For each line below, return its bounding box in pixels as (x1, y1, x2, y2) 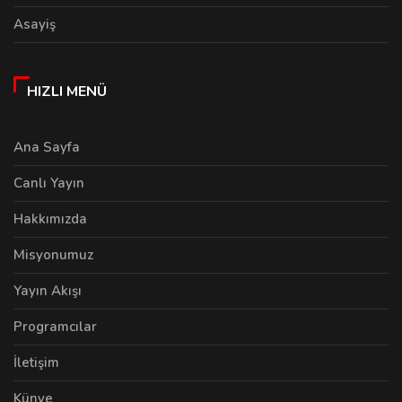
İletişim (13, 353, 59, 371)
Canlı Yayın (13, 173, 84, 192)
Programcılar (13, 317, 97, 336)
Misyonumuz (13, 245, 93, 264)
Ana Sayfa (13, 137, 80, 156)
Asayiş (13, 14, 56, 33)
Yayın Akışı (13, 281, 82, 300)
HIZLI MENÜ (27, 81, 107, 101)
